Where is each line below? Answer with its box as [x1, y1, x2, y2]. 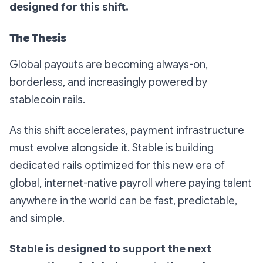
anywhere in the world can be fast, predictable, [9, 194, 237, 208]
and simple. [9, 212, 65, 225]
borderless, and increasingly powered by [9, 76, 207, 89]
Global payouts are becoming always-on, [9, 58, 208, 72]
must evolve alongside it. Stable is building [9, 141, 214, 155]
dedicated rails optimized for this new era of [9, 159, 225, 173]
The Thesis [9, 32, 66, 45]
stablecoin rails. [9, 93, 85, 107]
